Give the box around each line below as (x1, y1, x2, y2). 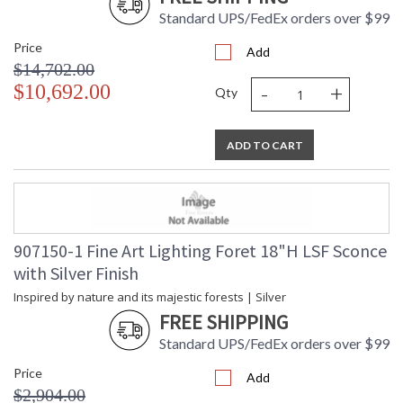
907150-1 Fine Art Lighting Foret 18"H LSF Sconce (13, 239, 387, 263)
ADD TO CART (226, 139, 303, 153)
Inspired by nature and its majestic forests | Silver (13, 289, 286, 306)
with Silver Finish (13, 262, 139, 285)
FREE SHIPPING (159, 309, 288, 336)
